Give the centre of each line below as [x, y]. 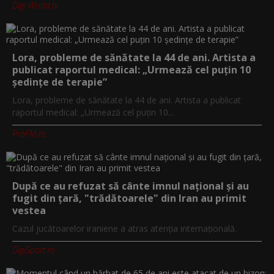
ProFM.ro [29, 133]
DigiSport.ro [34, 250]
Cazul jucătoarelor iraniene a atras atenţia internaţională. [124, 228]
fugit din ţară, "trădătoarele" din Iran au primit [129, 198]
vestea [29, 210]
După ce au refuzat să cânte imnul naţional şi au [131, 186]
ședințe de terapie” [60, 82]
